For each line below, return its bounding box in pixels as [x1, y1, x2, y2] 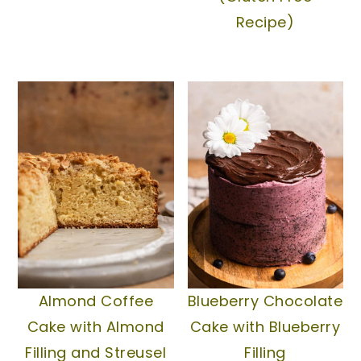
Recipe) [235, 11, 295, 32]
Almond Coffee [38, 291, 154, 312]
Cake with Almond [27, 317, 164, 338]
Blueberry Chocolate [187, 291, 343, 312]
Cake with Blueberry [189, 317, 341, 338]
